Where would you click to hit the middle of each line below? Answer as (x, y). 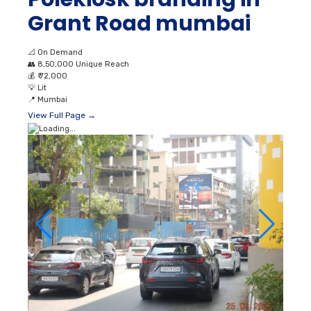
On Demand (60, 53)
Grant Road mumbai (139, 24)
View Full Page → (62, 116)
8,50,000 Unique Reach (83, 65)
